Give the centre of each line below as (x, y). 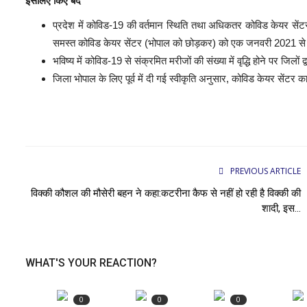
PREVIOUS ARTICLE (266, 171)
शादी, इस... (281, 208)
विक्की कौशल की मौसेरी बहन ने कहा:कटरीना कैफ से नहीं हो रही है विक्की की (166, 193)
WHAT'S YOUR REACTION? (91, 262)
